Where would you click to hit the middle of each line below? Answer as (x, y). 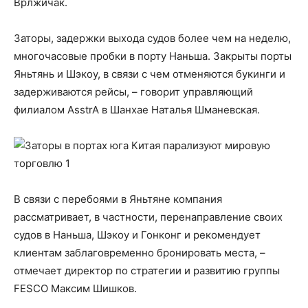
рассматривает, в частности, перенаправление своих (148, 217)
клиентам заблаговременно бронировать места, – (140, 253)
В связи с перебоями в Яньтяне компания (118, 199)
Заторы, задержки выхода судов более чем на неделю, (152, 38)
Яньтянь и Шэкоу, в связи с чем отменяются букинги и (150, 74)
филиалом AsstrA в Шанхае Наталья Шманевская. (137, 110)
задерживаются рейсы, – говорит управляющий (133, 92)
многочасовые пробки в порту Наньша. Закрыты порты (153, 56)
